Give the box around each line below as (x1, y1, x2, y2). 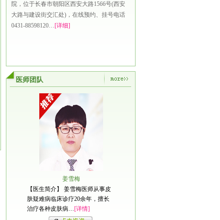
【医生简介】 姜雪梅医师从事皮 (27, 186, 111, 192)
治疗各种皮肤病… (27, 205, 74, 212)
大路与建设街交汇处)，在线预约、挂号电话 (11, 11, 125, 18)
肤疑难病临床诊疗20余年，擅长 (27, 195, 110, 202)
